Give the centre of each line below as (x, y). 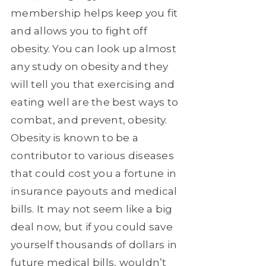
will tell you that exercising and (93, 84)
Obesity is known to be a (75, 137)
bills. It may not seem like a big (92, 209)
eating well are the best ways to (94, 102)
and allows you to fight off (79, 31)
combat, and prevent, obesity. (89, 120)
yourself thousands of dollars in (94, 244)
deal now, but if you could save (92, 227)
